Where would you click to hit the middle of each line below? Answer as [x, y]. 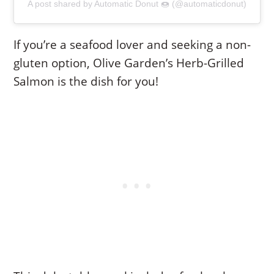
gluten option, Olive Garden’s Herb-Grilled [129, 63]
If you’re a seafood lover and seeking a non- [132, 45]
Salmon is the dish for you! [86, 82]
